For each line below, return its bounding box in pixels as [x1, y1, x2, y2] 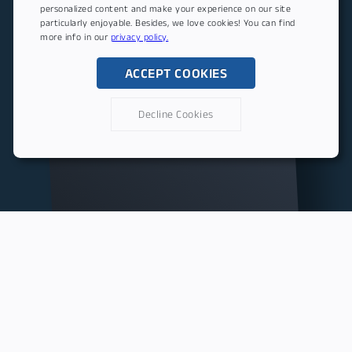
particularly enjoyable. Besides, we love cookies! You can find [40, 16, 295, 27]
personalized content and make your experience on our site [40, 2, 291, 13]
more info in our [40, 31, 111, 42]
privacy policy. [110, 31, 169, 42]
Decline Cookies [138, 108, 214, 120]
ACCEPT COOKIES [124, 65, 228, 80]
